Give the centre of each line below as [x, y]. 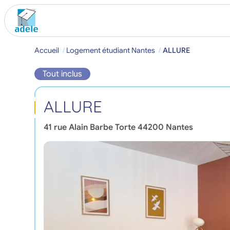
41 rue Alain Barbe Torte [89, 127]
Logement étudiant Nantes [111, 50]
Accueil [47, 50]
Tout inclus [63, 74]
